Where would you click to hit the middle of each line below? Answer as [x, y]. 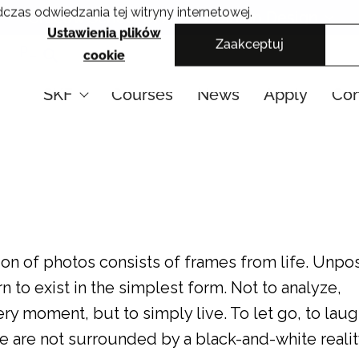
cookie [104, 56]
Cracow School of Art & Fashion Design [173, 18]
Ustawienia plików [104, 34]
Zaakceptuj [250, 44]
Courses [143, 95]
